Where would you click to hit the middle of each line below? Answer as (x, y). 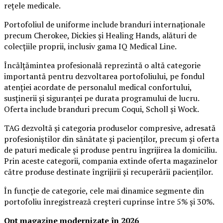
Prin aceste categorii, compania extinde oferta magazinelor (111, 161)
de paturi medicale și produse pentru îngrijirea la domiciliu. (110, 150)
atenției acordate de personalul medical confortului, (98, 87)
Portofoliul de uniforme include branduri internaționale (105, 25)
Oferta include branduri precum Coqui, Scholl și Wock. (102, 109)
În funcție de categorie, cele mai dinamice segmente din (104, 191)
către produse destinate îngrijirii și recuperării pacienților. (109, 172)
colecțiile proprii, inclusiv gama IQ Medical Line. (90, 47)
